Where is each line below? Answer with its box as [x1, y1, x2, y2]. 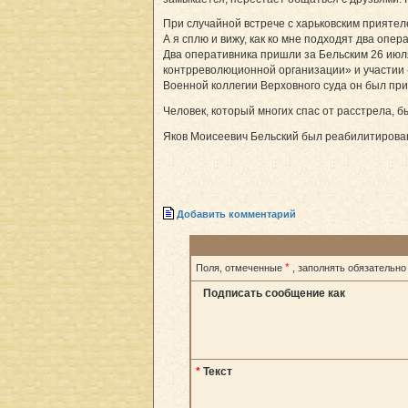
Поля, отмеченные [196, 262, 285, 274]
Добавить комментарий [177, 208, 296, 219]
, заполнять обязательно [292, 262, 406, 274]
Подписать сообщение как [203, 287, 345, 301]
